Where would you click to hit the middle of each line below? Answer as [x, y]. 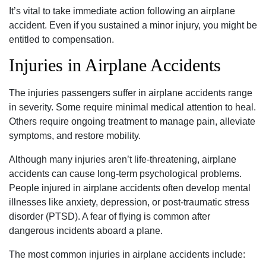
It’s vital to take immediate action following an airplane [122, 11]
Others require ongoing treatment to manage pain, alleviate [132, 121]
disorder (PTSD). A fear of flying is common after [110, 216]
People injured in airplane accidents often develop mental [130, 188]
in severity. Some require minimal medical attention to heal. [132, 107]
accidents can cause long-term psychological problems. [125, 174]
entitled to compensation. [61, 39]
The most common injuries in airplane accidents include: [127, 254]
